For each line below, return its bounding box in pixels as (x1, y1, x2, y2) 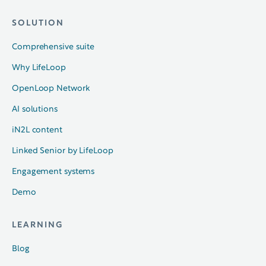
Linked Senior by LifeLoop (12, 147, 113, 155)
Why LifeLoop (12, 64, 66, 72)
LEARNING (12, 221, 63, 229)
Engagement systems (12, 167, 95, 176)
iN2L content (12, 126, 62, 134)
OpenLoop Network (12, 84, 90, 93)
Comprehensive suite (12, 43, 95, 51)
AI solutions (12, 105, 58, 113)
